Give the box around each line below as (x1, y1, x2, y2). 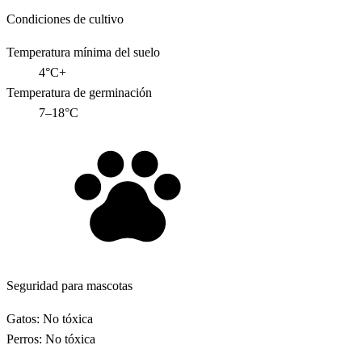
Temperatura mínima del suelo (6, 45, 160, 60)
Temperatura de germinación (6, 86, 152, 100)
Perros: (6, 332, 42, 347)
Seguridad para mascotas (6, 279, 133, 293)
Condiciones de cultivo (6, 12, 124, 27)
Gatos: (6, 312, 40, 326)
